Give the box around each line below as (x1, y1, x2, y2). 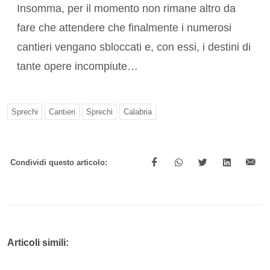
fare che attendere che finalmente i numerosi (17, 22, 231, 34)
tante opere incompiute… (17, 60, 138, 73)
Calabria (124, 107, 152, 117)
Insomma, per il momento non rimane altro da (17, 2, 236, 15)
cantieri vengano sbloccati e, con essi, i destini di (17, 41, 251, 54)
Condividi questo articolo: (10, 158, 107, 168)
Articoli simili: (7, 237, 69, 248)
